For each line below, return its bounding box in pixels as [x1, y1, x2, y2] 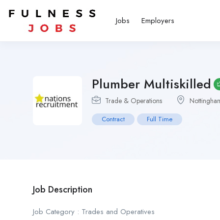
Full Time [147, 114, 172, 124]
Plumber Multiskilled [92, 75, 211, 93]
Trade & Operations [105, 96, 162, 106]
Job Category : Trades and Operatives [33, 206, 155, 217]
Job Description [33, 183, 92, 196]
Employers [141, 15, 174, 26]
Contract [102, 114, 125, 124]
